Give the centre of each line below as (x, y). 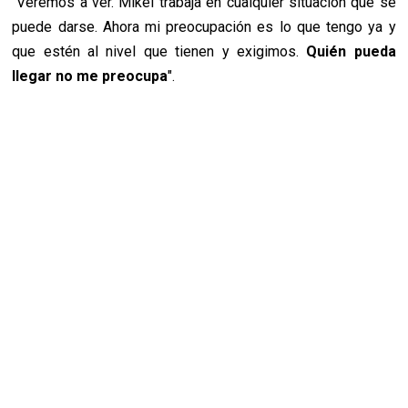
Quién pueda (351, 52)
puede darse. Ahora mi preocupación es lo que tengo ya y (204, 27)
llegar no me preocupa (90, 76)
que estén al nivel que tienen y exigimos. (159, 52)
